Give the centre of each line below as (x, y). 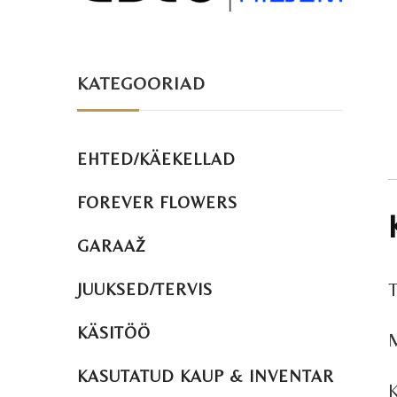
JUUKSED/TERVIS (145, 289)
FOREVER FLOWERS (157, 202)
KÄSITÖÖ (114, 332)
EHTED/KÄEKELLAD (156, 159)
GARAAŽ (112, 245)
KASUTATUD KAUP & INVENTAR (206, 376)
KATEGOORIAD (141, 82)
